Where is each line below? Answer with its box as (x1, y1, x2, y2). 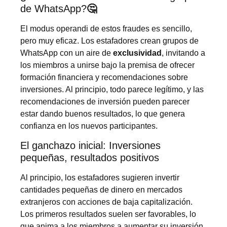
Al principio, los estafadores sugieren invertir (20, 173, 179, 182)
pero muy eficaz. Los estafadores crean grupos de (20, 36, 199, 45)
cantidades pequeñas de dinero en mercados (20, 185, 182, 194)
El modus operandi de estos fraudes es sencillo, (20, 24, 192, 33)
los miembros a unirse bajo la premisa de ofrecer (20, 60, 195, 69)
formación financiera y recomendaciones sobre (20, 72, 188, 82)
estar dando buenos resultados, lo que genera (20, 109, 185, 118)
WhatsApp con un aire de (20, 48, 113, 57)
